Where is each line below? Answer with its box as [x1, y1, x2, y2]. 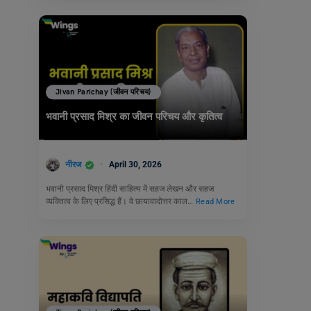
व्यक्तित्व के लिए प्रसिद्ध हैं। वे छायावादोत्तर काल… [46, 196, 195, 207]
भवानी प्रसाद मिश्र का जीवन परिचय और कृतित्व [46, 110, 222, 124]
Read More [196, 197, 235, 207]
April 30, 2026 [109, 159, 162, 169]
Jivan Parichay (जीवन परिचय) [56, 87, 151, 97]
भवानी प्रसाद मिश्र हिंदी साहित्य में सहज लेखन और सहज [46, 184, 214, 194]
